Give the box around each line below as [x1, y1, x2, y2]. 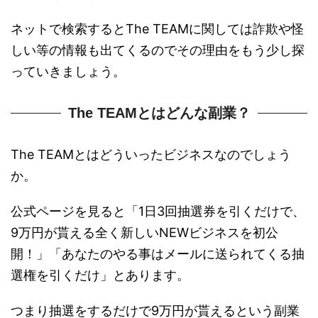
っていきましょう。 [11, 63, 126, 79]
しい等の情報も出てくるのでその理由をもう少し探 [11, 42, 305, 57]
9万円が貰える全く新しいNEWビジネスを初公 [11, 224, 278, 240]
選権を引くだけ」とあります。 [11, 267, 190, 283]
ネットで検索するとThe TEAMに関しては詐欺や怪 [11, 21, 304, 36]
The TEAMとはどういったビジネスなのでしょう [11, 146, 291, 162]
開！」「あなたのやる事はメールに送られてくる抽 [11, 246, 305, 261]
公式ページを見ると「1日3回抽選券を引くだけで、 [11, 203, 305, 219]
